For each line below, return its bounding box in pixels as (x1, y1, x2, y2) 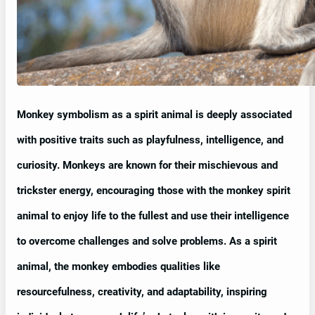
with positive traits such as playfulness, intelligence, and (17, 133, 283, 146)
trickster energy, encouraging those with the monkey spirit (17, 184, 290, 197)
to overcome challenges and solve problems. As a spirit (17, 234, 277, 247)
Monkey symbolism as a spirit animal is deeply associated (17, 108, 292, 121)
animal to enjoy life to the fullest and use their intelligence (17, 209, 289, 222)
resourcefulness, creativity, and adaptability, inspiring (17, 285, 267, 298)
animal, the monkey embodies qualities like (17, 259, 220, 273)
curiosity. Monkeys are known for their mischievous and (17, 158, 278, 172)
